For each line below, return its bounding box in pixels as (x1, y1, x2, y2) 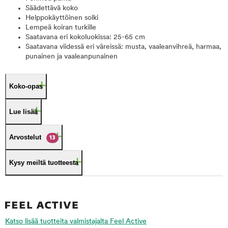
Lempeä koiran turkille (25, 24, 96, 32)
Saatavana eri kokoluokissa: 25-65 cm (25, 34, 145, 41)
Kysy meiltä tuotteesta (9, 159, 78, 166)
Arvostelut (9, 133, 41, 141)
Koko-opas (9, 82, 43, 90)
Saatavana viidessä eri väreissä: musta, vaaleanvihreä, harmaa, (25, 43, 221, 51)
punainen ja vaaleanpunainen (25, 53, 118, 61)
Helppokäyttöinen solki (25, 14, 98, 22)
